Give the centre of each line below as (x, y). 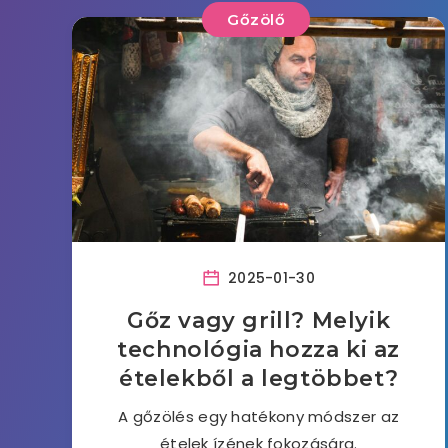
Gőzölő (256, 19)
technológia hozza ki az (259, 349)
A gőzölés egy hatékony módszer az (259, 416)
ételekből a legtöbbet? (259, 378)
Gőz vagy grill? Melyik (259, 320)
